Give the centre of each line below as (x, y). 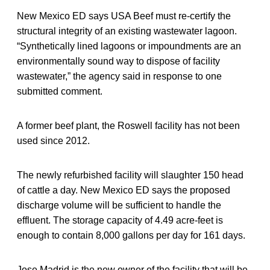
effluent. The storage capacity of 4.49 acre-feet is (120, 220)
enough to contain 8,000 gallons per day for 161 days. (131, 235)
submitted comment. (60, 91)
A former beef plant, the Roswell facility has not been (128, 125)
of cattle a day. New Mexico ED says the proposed (124, 190)
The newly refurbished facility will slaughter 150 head (130, 175)
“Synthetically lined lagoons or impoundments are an (129, 46)
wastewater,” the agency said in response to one (119, 76)
